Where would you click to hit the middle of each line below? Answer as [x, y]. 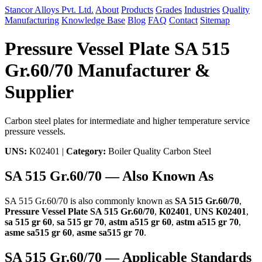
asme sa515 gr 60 [38, 232]
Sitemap [215, 20]
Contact [183, 20]
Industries [202, 10]
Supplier [39, 92]
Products [137, 10]
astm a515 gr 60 [140, 222]
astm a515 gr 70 [207, 222]
